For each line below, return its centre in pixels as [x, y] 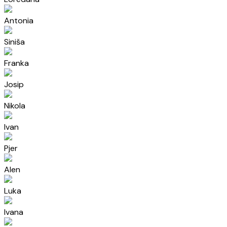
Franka [16, 63]
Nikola [15, 106]
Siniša [14, 42]
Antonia [19, 21]
